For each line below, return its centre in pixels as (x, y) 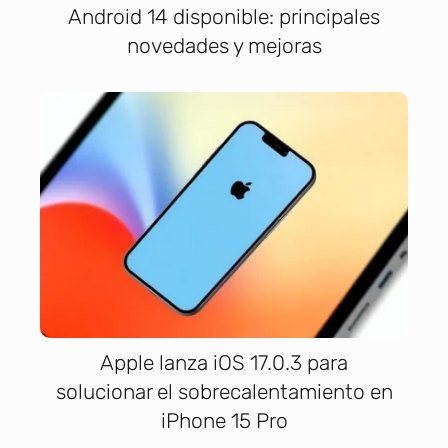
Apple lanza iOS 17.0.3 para (224, 363)
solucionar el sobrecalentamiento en (224, 392)
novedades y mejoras (224, 46)
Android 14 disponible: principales (224, 17)
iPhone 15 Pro (224, 421)
